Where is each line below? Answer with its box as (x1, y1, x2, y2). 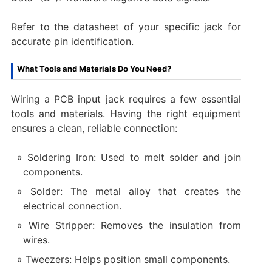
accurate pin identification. (10, 35, 134, 47)
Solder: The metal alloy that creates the (30, 185, 242, 197)
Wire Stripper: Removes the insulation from (28, 219, 242, 231)
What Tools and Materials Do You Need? (16, 63, 171, 73)
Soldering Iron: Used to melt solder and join (27, 151, 242, 163)
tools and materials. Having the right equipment (10, 107, 242, 120)
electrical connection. (22, 199, 121, 212)
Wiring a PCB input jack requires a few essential (10, 92, 242, 105)
